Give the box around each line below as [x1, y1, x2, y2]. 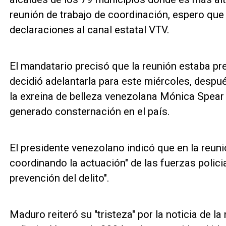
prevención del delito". [9, 172, 109, 185]
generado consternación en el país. [9, 105, 170, 118]
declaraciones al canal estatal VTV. [9, 23, 169, 36]
